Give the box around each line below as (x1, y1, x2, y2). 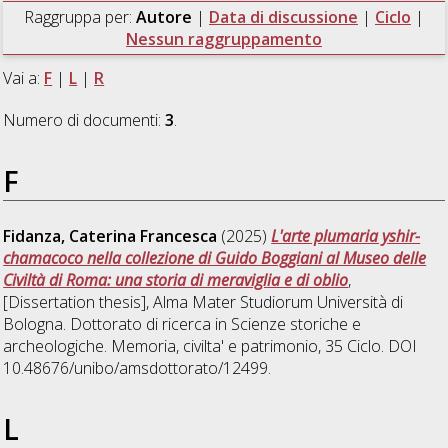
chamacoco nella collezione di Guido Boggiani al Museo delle (3, 246, 427, 269)
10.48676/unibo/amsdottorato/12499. (3, 356, 272, 379)
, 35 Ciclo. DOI (318, 334, 418, 357)
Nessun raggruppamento (125, 27, 322, 50)
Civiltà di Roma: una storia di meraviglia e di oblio (3, 268, 349, 291)
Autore (135, 5, 196, 28)
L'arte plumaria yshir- (271, 224, 421, 247)
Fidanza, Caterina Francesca (3, 224, 218, 247)
